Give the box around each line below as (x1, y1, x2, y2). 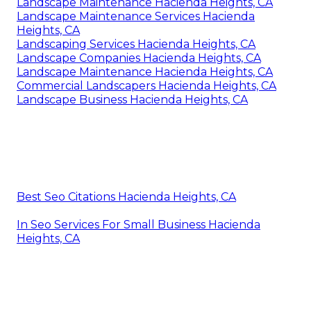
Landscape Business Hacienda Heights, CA (17, 93, 248, 107)
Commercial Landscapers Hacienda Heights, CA (17, 79, 276, 93)
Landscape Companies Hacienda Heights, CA (17, 51, 261, 65)
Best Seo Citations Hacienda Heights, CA (17, 190, 236, 204)
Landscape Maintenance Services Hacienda (17, 10, 255, 24)
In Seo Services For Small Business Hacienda (17, 218, 260, 232)
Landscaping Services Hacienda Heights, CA (17, 37, 255, 51)
